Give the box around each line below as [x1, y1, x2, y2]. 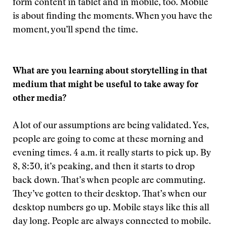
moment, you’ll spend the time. [13, 26, 138, 35]
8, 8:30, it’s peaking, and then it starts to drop [13, 163, 195, 172]
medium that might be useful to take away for [13, 81, 198, 90]
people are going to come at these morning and [13, 135, 204, 144]
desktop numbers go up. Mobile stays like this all [13, 204, 209, 213]
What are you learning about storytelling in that [13, 67, 207, 76]
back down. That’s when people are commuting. [13, 176, 205, 185]
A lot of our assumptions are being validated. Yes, [13, 122, 209, 131]
